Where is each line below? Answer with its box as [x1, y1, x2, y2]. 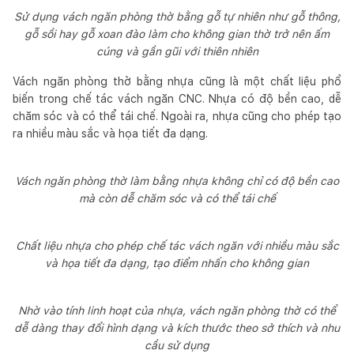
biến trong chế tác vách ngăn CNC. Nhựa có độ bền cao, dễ [13, 92, 341, 105]
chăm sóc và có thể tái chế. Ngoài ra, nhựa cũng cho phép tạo [13, 109, 341, 122]
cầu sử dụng [145, 338, 209, 352]
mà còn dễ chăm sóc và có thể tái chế [78, 191, 276, 205]
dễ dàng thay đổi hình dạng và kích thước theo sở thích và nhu [14, 321, 340, 334]
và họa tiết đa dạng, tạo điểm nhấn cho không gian [45, 256, 309, 269]
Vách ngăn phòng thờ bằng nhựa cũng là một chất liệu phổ [13, 74, 341, 88]
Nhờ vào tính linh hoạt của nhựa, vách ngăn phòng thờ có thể [18, 303, 336, 317]
